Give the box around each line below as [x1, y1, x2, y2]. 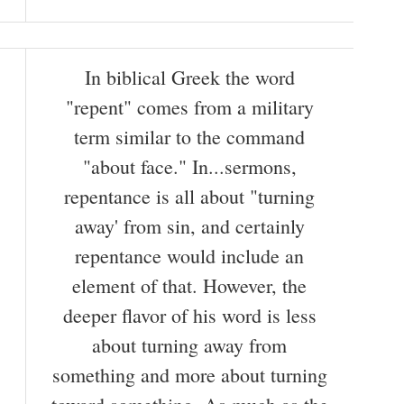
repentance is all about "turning [64, 183, 315, 210]
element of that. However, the [72, 272, 307, 299]
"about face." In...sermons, [82, 153, 297, 180]
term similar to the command [74, 124, 305, 151]
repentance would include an [75, 243, 304, 270]
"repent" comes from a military [65, 94, 314, 121]
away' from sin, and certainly [74, 213, 305, 240]
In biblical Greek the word [84, 64, 295, 91]
